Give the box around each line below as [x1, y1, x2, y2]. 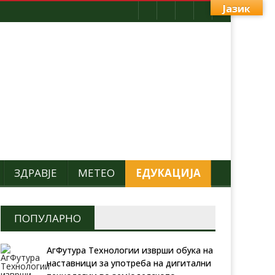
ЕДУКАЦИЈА [136, 166, 201, 180]
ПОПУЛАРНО [14, 211, 81, 225]
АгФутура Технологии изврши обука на [47, 244, 213, 256]
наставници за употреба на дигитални [47, 257, 211, 269]
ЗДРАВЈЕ [14, 166, 57, 180]
